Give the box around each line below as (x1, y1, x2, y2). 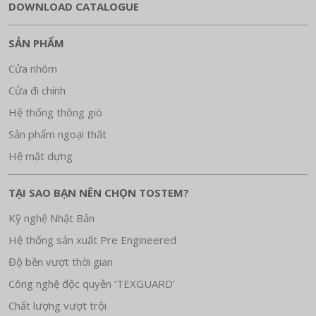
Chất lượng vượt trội (8, 298, 107, 312)
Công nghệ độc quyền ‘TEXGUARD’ (8, 276, 175, 291)
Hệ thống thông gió (8, 105, 102, 119)
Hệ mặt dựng (8, 149, 73, 163)
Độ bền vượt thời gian (8, 255, 113, 269)
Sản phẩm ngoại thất (8, 127, 107, 141)
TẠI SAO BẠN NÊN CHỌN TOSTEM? (8, 186, 189, 200)
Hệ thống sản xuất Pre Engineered (8, 233, 176, 247)
